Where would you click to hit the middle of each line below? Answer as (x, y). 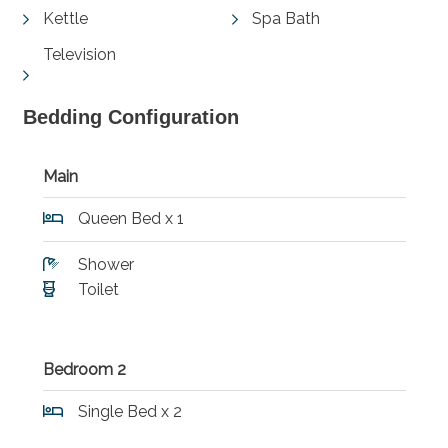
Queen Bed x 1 (130, 218)
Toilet (98, 289)
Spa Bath (286, 18)
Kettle (65, 18)
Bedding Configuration (130, 116)
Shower (105, 264)
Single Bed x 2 (129, 411)
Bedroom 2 (84, 369)
